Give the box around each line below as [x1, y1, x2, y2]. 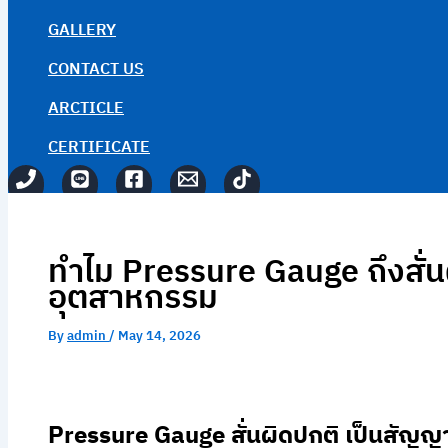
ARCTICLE [48, 95, 124, 123]
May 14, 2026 [118, 325, 201, 348]
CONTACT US [48, 56, 144, 84]
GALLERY [48, 17, 116, 45]
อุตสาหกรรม [48, 272, 218, 326]
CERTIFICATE [48, 134, 150, 162]
